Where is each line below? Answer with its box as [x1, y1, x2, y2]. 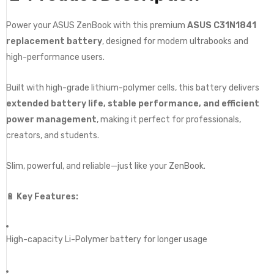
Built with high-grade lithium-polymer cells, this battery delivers [6, 82, 259, 93]
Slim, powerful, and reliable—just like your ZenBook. [6, 160, 206, 171]
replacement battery [6, 35, 102, 46]
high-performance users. [6, 51, 105, 62]
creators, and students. [6, 130, 99, 141]
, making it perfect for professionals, [97, 114, 241, 125]
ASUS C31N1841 [187, 20, 256, 31]
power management [6, 114, 97, 125]
